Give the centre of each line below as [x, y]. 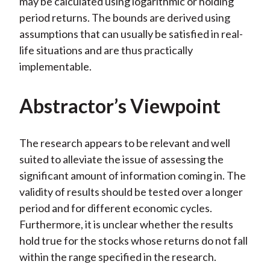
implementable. [55, 67]
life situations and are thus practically [106, 50]
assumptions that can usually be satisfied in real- [131, 34]
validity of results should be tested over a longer [131, 192]
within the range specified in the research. [118, 257]
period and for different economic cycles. [115, 208]
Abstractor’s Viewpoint [120, 106]
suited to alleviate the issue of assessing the [121, 159]
